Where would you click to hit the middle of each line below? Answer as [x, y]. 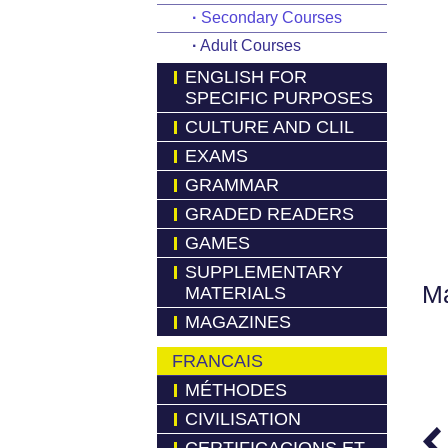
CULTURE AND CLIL [269, 127]
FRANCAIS [217, 361]
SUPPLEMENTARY [264, 272]
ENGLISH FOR [246, 77]
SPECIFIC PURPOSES [279, 98]
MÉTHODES [236, 390]
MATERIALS [235, 293]
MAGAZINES [238, 322]
